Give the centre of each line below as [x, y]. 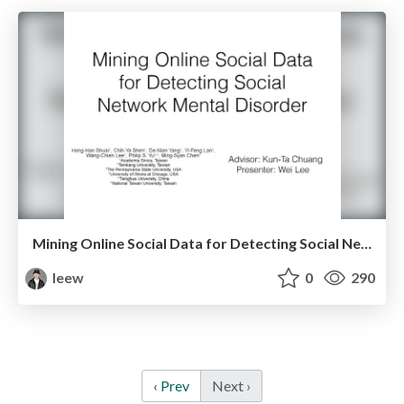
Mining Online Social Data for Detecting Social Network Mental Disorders [366, 243]
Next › [231, 385]
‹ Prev [171, 385]
